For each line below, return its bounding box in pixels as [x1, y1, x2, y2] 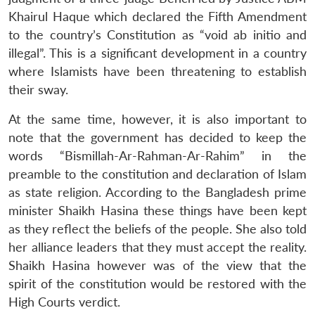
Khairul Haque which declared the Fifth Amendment [8, 8, 307, 24]
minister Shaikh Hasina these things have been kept [8, 202, 307, 218]
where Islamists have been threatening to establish [8, 63, 307, 79]
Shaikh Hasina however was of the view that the [8, 257, 307, 273]
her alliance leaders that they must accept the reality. [8, 239, 307, 255]
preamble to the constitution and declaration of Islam [8, 166, 307, 181]
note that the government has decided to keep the [8, 129, 307, 145]
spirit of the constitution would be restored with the [8, 276, 307, 291]
